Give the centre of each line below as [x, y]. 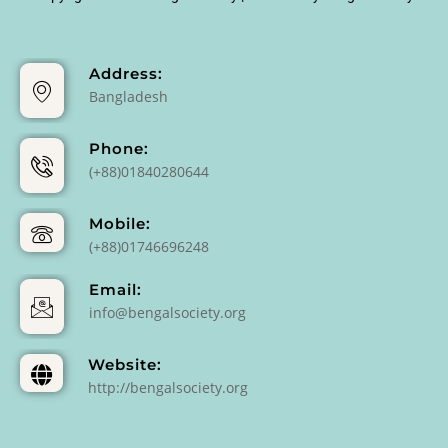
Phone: [119, 148]
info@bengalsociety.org [167, 312]
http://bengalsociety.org [168, 387]
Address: [126, 73]
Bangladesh [128, 96]
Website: [125, 364]
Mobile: [120, 223]
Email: [115, 289]
